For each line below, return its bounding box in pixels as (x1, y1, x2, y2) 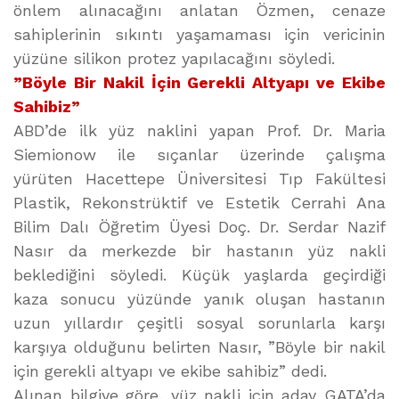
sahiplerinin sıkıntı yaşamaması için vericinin (13, 25, 386, 44)
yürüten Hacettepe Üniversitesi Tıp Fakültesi (13, 169, 386, 188)
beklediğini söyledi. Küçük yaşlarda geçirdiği (13, 265, 386, 284)
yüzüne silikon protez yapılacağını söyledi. (13, 49, 335, 68)
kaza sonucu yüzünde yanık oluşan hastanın (13, 289, 386, 308)
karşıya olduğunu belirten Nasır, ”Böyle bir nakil (13, 338, 386, 356)
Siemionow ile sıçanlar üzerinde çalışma (13, 145, 386, 164)
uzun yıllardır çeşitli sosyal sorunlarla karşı (13, 313, 386, 332)
